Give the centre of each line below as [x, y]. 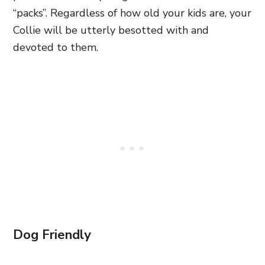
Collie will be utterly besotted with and [111, 30]
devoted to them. [57, 47]
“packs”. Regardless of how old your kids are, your [132, 13]
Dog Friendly [52, 235]
